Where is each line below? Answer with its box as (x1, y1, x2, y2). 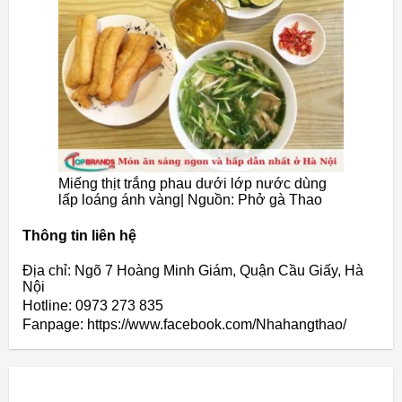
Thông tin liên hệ (22, 227, 136, 243)
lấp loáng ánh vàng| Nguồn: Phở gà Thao (58, 192, 322, 208)
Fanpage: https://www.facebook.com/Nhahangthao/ (22, 316, 346, 332)
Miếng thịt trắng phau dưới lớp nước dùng (58, 176, 327, 192)
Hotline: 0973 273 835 (22, 297, 163, 313)
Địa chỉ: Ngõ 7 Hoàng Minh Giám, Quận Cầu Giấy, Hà (22, 262, 363, 278)
